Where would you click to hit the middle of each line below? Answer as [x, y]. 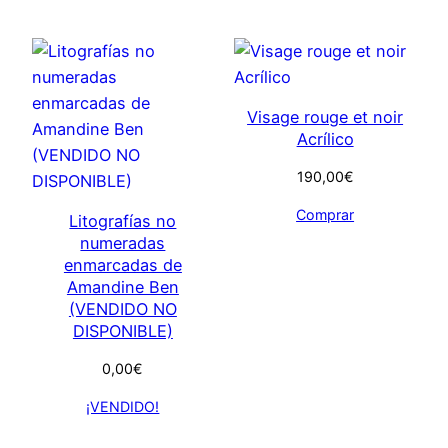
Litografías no [123, 220]
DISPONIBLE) [122, 330]
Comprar [325, 215]
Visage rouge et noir [325, 116]
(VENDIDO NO [122, 308]
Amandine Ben [122, 286]
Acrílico [325, 138]
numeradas [123, 242]
